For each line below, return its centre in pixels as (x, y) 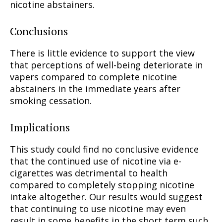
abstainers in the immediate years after (95, 89)
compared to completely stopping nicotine (102, 185)
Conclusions (39, 31)
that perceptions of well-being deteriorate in (106, 65)
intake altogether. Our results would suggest (106, 197)
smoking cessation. (51, 101)
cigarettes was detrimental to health (89, 173)
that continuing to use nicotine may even (98, 209)
